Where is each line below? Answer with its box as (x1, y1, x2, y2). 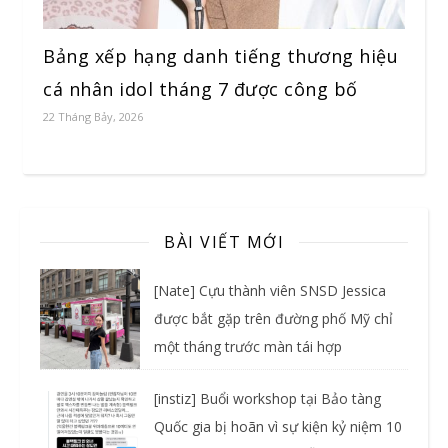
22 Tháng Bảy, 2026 (43, 108, 143, 124)
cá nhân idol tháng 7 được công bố (43, 76, 358, 101)
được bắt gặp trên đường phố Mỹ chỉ (154, 308, 393, 328)
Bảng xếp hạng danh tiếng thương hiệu (43, 43, 398, 68)
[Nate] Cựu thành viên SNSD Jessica (154, 280, 386, 300)
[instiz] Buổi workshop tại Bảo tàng (154, 388, 381, 408)
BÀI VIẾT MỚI (164, 230, 284, 253)
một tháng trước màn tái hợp (154, 336, 342, 356)
